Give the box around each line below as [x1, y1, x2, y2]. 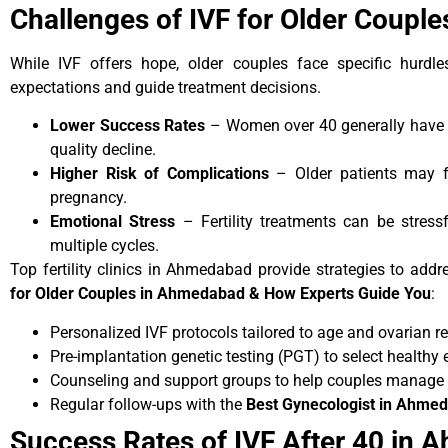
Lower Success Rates [50, 116, 206, 136]
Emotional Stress [50, 212, 176, 232]
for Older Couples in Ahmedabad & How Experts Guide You [10, 284, 431, 304]
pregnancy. [50, 188, 127, 208]
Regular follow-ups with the [50, 394, 246, 414]
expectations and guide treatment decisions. [10, 78, 321, 98]
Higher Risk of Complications [50, 164, 269, 184]
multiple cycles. [50, 236, 159, 256]
